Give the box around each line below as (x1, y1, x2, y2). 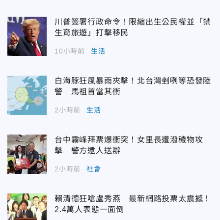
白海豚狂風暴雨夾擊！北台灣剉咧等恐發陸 (55, 77, 212, 85)
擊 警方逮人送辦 (55, 146, 121, 155)
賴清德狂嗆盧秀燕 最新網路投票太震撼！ (55, 194, 212, 203)
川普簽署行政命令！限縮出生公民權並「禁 (55, 18, 212, 26)
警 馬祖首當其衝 (55, 87, 121, 96)
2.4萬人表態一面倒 (55, 205, 124, 214)
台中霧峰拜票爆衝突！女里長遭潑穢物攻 (55, 136, 203, 144)
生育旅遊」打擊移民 (55, 28, 129, 37)
